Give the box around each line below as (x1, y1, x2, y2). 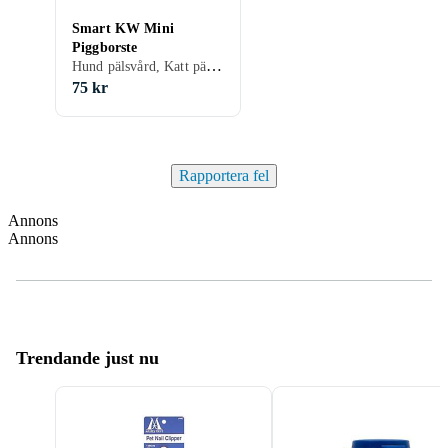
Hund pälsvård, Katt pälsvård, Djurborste (206, 57, 223, 74)
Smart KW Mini (72, 21, 174, 36)
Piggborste (72, 40, 138, 55)
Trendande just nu (16, 348, 159, 368)
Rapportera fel (179, 167, 269, 184)
